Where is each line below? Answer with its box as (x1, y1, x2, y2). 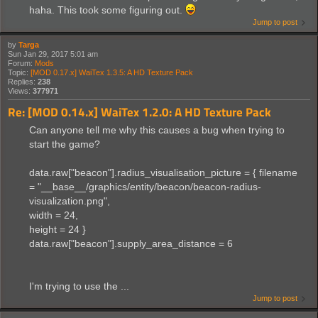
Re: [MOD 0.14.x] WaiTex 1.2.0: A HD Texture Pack (8, 103, 271, 121)
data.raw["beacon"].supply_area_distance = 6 (29, 237, 233, 249)
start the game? (29, 138, 100, 150)
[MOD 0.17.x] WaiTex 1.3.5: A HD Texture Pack (31, 68, 193, 77)
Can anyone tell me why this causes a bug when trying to (29, 124, 285, 136)
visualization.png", (29, 194, 110, 207)
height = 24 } (29, 223, 86, 235)
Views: (8, 87, 33, 96)
